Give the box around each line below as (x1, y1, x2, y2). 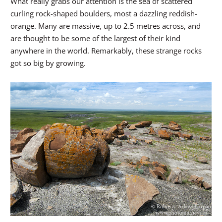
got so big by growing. (10, 58, 86, 68)
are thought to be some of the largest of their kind (10, 33, 180, 44)
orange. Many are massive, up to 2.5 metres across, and (10, 21, 201, 31)
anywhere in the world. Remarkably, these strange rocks (10, 46, 202, 56)
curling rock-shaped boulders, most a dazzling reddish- (10, 8, 197, 19)
